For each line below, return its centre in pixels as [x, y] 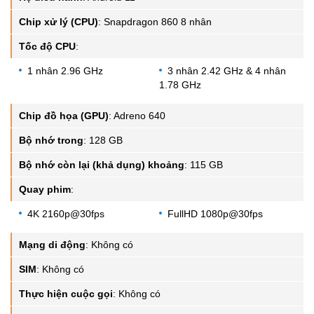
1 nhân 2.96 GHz [65, 70]
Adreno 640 [139, 115]
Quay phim [45, 189]
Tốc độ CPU [47, 46]
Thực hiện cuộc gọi [66, 293]
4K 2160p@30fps [66, 213]
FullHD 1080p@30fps [215, 213]
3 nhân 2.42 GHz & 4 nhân [227, 70]
